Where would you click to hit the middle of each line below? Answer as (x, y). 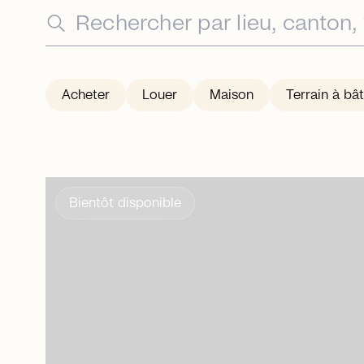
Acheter (86, 95)
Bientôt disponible (125, 204)
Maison (232, 95)
